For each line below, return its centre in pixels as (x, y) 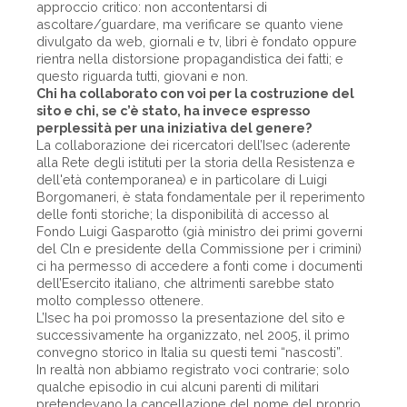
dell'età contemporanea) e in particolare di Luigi (182, 179)
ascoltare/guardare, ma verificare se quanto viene (190, 24)
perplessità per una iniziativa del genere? (174, 128)
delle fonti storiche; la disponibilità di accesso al (183, 214)
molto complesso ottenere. (120, 300)
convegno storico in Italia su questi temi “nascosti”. (189, 352)
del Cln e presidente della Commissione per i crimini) (199, 248)
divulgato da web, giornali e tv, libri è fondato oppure (197, 41)
